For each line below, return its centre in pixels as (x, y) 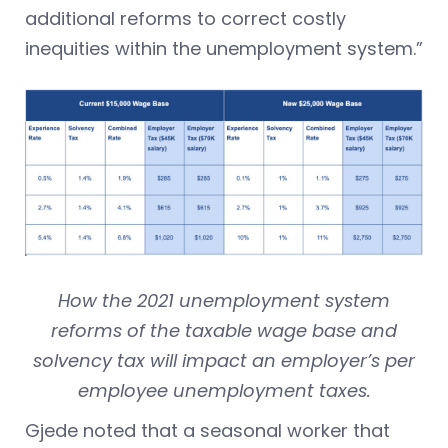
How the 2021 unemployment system (224, 301)
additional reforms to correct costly (185, 19)
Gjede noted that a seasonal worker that (207, 431)
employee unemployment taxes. (224, 391)
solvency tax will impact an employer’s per (224, 361)
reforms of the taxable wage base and (224, 331)
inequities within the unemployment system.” (224, 49)
